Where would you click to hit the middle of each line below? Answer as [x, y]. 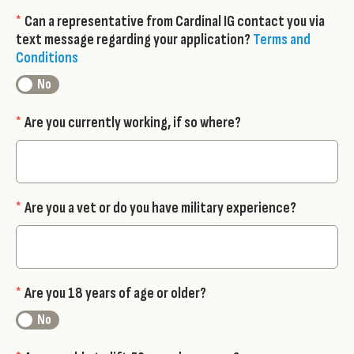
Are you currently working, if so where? [133, 123]
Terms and [282, 40]
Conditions [47, 58]
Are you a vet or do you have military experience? [160, 208]
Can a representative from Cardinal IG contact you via [175, 22]
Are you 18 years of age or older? [115, 294]
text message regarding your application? [134, 40]
